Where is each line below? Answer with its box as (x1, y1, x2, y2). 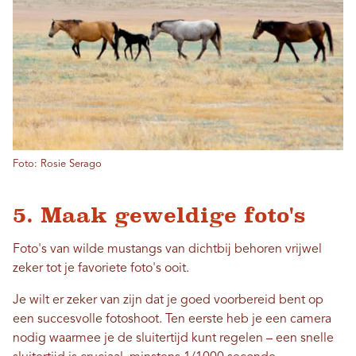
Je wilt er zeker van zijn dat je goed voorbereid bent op (13, 294, 323, 308)
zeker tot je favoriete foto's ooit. (13, 262, 189, 276)
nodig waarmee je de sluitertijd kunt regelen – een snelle (13, 332, 334, 346)
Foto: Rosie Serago (13, 159, 102, 170)
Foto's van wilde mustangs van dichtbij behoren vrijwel (13, 243, 322, 257)
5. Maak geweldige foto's (13, 203, 305, 228)
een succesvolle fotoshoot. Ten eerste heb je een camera (13, 313, 331, 327)
